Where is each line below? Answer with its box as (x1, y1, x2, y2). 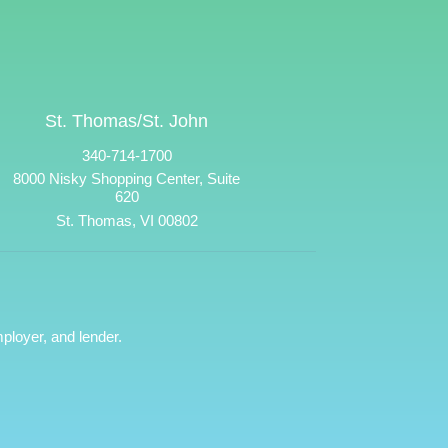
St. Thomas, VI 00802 (55, 211, 198, 229)
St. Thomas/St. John (45, 111, 209, 132)
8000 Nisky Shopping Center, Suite (13, 169, 241, 187)
